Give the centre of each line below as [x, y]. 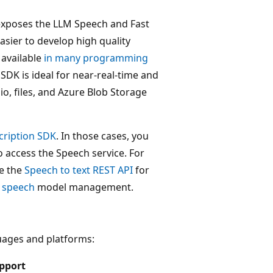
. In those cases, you [102, 136]
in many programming [96, 58]
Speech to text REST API [79, 170]
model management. [84, 187]
